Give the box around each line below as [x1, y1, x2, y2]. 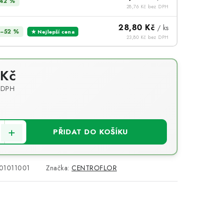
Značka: [46, 163, 72, 173]
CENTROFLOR [72, 163, 117, 173]
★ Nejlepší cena [31, 27, 74, 36]
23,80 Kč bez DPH [126, 33, 169, 41]
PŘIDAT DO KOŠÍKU [53, 127, 128, 137]
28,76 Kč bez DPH [126, 2, 169, 10]
